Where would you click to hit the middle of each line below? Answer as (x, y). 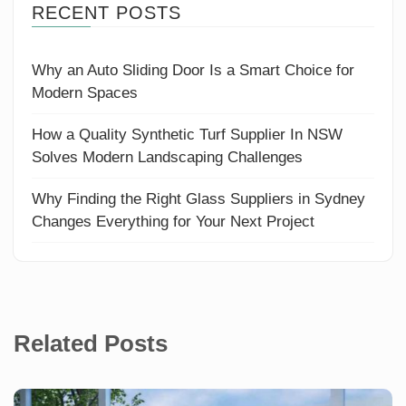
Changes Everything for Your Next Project (173, 221)
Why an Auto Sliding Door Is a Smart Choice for (193, 70)
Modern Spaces (85, 92)
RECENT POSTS (106, 12)
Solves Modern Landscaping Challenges (167, 157)
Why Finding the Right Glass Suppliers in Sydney (198, 198)
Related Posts (91, 343)
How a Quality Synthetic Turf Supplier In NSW (187, 134)
